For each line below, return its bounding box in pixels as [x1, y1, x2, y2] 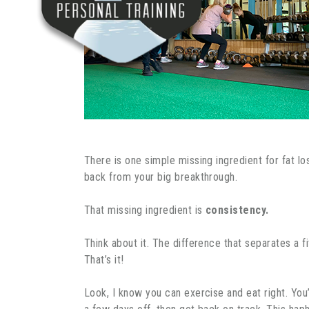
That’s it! [84, 252, 124, 266]
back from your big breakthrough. [84, 170, 238, 183]
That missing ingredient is [84, 203, 206, 217]
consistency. [205, 203, 269, 217]
